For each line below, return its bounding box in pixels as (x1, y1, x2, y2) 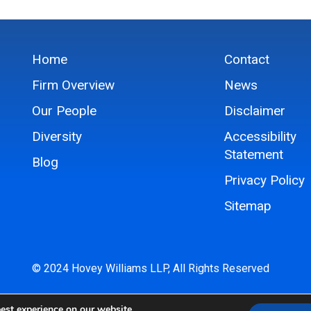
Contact (224, 51, 270, 68)
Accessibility (224, 128, 297, 145)
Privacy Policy (224, 172, 305, 189)
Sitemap (224, 198, 272, 215)
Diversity (32, 128, 82, 145)
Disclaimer (224, 103, 286, 119)
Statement (224, 146, 284, 163)
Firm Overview (32, 77, 115, 94)
